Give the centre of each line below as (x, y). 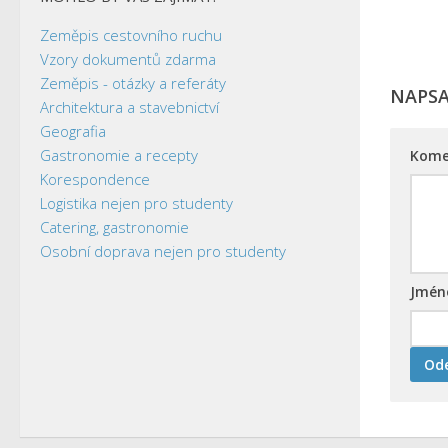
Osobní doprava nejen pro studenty (163, 250)
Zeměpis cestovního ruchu (131, 34)
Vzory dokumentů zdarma (128, 58)
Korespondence (95, 178)
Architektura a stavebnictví (129, 106)
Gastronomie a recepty (119, 154)
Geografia (73, 130)
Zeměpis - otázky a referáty (133, 82)
